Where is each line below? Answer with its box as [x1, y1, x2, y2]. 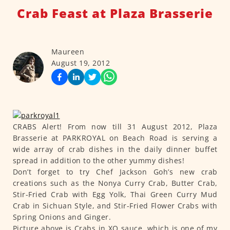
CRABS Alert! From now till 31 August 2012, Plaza [12, 122, 218, 132]
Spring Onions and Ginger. [12, 212, 111, 222]
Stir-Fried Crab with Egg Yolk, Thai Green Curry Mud [12, 189, 218, 200]
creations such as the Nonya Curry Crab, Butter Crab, [12, 178, 218, 188]
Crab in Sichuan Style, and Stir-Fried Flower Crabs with [12, 201, 218, 211]
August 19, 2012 [51, 58, 110, 68]
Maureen [51, 47, 84, 57]
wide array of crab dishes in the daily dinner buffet [12, 144, 218, 155]
